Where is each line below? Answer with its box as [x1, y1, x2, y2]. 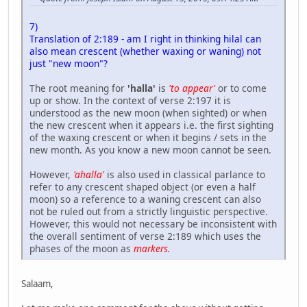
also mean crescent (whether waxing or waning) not [29, 45, 261, 58]
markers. [134, 242, 170, 256]
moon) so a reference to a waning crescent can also [29, 193, 261, 206]
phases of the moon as [29, 242, 134, 256]
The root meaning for [29, 82, 127, 95]
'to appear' [169, 82, 215, 95]
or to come [215, 82, 267, 95]
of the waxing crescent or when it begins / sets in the [29, 131, 267, 145]
